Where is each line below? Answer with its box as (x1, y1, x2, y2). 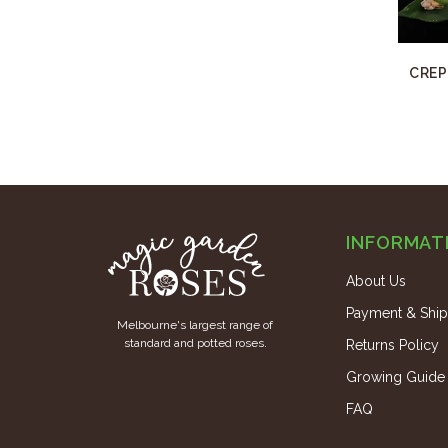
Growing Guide (346, 369, 445, 385)
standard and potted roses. (123, 336, 267, 350)
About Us (346, 273, 406, 289)
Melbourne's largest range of (117, 318, 273, 332)
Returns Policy (346, 337, 439, 353)
